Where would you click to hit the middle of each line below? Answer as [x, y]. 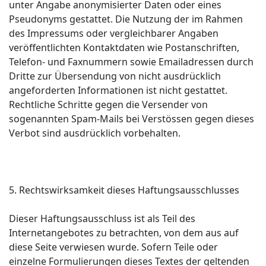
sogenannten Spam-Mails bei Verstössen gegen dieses [132, 119]
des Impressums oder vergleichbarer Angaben [114, 33]
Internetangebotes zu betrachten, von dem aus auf [124, 233]
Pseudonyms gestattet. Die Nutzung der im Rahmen [126, 19]
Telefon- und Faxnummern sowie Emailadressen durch [131, 62]
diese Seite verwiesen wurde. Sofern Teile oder [113, 247]
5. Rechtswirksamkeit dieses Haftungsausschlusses [124, 190]
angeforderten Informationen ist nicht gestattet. [118, 90]
